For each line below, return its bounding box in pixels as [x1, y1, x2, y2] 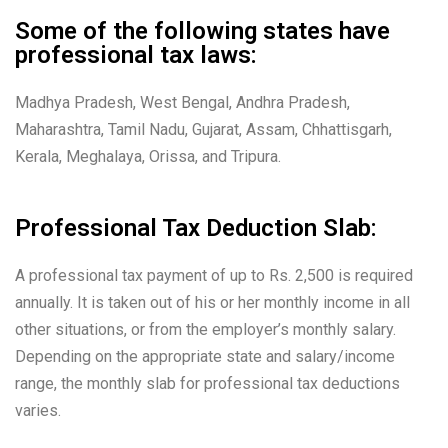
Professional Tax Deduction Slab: [15, 214, 377, 243]
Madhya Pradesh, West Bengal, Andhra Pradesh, [15, 93, 350, 113]
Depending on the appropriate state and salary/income [15, 347, 395, 367]
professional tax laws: [15, 41, 257, 70]
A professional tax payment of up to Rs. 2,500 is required [15, 266, 413, 286]
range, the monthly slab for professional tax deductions [15, 374, 400, 394]
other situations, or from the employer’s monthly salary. [15, 320, 396, 340]
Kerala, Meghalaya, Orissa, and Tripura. [15, 147, 281, 167]
